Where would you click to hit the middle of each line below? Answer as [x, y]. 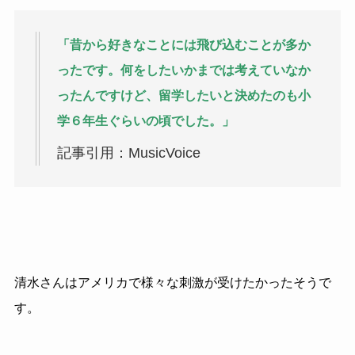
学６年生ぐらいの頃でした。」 [145, 121]
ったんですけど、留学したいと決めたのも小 [183, 96]
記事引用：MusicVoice [128, 153]
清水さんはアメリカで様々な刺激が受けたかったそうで [172, 282]
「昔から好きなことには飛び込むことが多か [183, 45]
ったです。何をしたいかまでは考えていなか [183, 71]
